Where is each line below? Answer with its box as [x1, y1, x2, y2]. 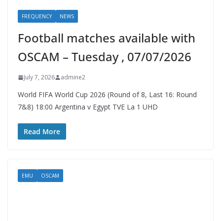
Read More [24, 127, 60, 137]
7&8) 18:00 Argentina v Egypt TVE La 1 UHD [18, 102, 158, 112]
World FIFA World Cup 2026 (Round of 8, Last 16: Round [18, 90, 197, 100]
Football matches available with [18, 30, 195, 46]
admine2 [61, 73, 85, 82]
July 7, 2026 [24, 73, 55, 82]
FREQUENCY [22, 13, 52, 20]
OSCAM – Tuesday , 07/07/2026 [18, 48, 191, 65]
